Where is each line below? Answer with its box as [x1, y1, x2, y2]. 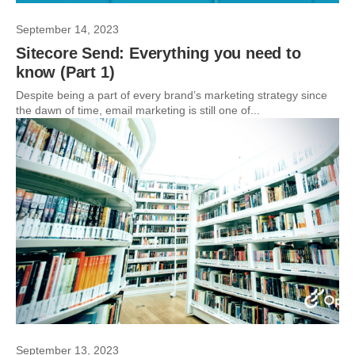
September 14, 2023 [16, 23, 119, 36]
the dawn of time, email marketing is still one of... [16, 104, 260, 116]
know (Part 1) [16, 63, 115, 81]
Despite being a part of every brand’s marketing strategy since [16, 89, 327, 101]
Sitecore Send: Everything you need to [16, 44, 301, 62]
